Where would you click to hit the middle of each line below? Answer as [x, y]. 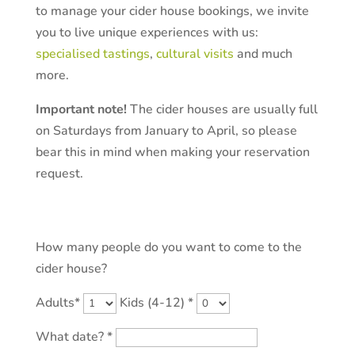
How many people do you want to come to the [168, 247]
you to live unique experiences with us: [147, 32]
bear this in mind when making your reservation [172, 152]
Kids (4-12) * [156, 302]
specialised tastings [92, 53]
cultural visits [195, 53]
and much [263, 53]
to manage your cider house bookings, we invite [172, 11]
